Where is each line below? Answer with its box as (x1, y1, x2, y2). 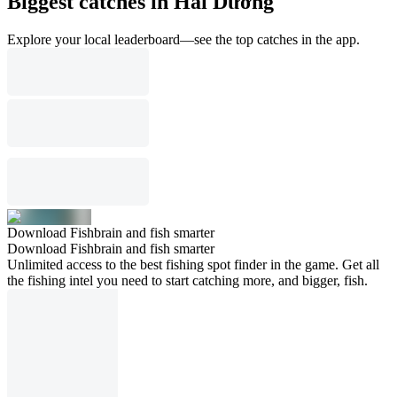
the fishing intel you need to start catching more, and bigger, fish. (7, 272, 368, 288)
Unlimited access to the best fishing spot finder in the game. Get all (7, 256, 379, 272)
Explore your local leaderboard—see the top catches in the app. (7, 31, 360, 47)
